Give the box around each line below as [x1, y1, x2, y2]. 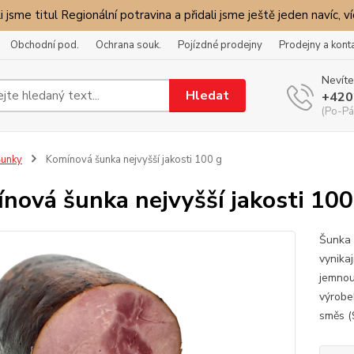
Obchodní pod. [10, 38, 79, 52]
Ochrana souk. [96, 38, 161, 52]
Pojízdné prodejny [178, 38, 262, 52]
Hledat [186, 86, 230, 104]
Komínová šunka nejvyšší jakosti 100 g [43, 153, 222, 167]
